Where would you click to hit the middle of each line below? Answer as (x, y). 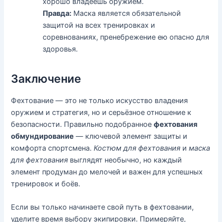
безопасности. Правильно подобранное (83, 124)
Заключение (46, 79)
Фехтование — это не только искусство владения (100, 100)
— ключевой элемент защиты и (131, 136)
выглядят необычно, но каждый (125, 160)
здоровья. (60, 49)
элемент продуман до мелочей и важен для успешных (107, 172)
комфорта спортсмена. (53, 148)
